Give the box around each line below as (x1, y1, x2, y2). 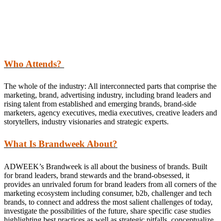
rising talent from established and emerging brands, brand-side (4, 100, 196, 109)
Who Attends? (4, 58, 64, 69)
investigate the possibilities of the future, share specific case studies (4, 206, 211, 215)
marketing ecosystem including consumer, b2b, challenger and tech (4, 188, 212, 197)
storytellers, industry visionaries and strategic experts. (4, 117, 169, 126)
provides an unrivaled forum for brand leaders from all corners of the (4, 180, 217, 188)
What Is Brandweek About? (4, 139, 117, 149)
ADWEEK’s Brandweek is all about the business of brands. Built (4, 162, 207, 171)
